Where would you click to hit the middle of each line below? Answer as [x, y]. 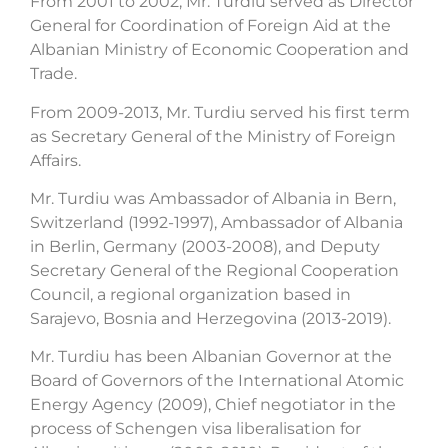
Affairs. [55, 160]
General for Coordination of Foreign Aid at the [210, 26]
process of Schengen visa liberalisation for [195, 429]
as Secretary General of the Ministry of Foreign [213, 136]
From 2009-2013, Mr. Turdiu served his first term [220, 112]
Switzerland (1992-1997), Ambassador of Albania [216, 222]
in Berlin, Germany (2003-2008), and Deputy [205, 246]
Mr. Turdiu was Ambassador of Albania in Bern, [213, 198]
